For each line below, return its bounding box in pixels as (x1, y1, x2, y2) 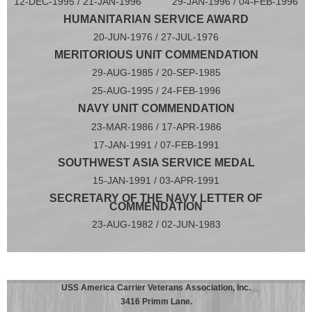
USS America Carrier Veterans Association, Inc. (61, 283, 251, 293)
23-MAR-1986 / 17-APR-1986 (91, 121, 221, 133)
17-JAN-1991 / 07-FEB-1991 (93, 139, 219, 151)
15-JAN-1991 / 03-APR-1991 (93, 175, 219, 187)
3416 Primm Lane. (120, 297, 192, 307)
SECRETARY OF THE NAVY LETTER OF (49, 192, 263, 205)
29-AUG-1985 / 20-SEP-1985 (91, 67, 221, 79)
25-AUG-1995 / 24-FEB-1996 (91, 85, 221, 97)
